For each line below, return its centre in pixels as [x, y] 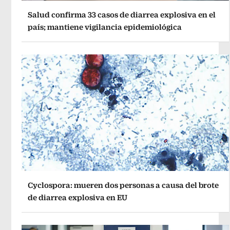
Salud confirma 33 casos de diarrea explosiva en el [122, 15]
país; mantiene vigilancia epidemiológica [105, 27]
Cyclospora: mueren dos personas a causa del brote [123, 185]
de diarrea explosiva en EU [78, 197]
